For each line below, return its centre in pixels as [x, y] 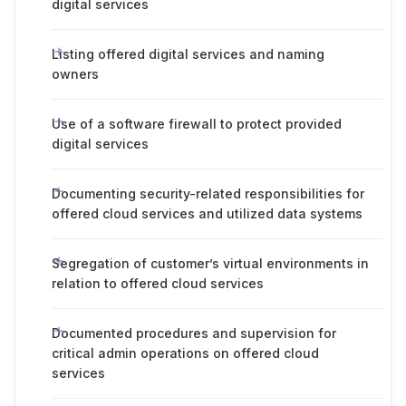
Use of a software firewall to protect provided [197, 124]
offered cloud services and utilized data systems [207, 213]
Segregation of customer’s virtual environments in [210, 263]
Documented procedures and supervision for [194, 333]
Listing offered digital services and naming [188, 54]
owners [75, 74]
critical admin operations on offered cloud [185, 353]
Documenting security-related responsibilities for [208, 193]
